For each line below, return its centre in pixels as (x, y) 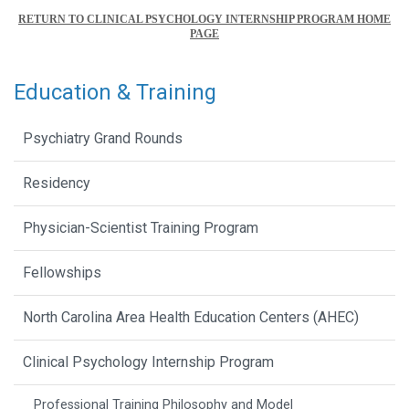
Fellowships (62, 273)
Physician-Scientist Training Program (141, 228)
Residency (57, 184)
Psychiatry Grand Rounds (103, 139)
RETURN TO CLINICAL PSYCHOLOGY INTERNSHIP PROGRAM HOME (204, 20)
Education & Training (115, 93)
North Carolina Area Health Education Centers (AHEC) (191, 318)
